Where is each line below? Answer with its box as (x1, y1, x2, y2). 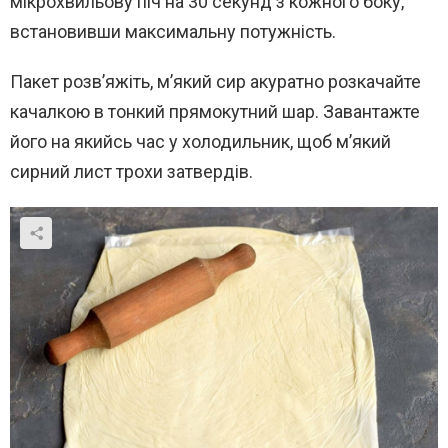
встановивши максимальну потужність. (10, 21, 336, 43)
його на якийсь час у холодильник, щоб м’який (10, 131, 391, 153)
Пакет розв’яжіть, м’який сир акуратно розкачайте (10, 71, 421, 93)
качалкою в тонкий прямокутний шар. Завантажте (10, 101, 420, 123)
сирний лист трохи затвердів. (10, 161, 253, 183)
